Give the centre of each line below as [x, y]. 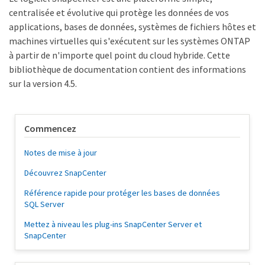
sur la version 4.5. [43, 84]
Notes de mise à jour [61, 153]
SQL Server [44, 204]
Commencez [50, 129]
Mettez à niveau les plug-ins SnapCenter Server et [113, 224]
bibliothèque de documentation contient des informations [127, 70]
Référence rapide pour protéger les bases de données [122, 193]
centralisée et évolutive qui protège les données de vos [119, 13]
